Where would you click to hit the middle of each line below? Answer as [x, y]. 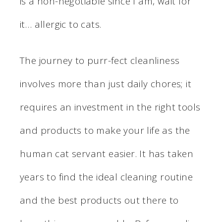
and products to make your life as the [105, 130]
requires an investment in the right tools [110, 107]
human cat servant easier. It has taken [107, 153]
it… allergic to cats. [61, 24]
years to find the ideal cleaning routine [106, 177]
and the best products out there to [99, 200]
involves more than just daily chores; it [106, 83]
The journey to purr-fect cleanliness [100, 60]
